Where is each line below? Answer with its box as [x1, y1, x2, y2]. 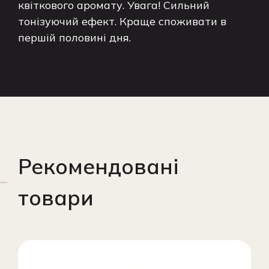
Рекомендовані [18, 153, 178, 180]
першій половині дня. [18, 31, 131, 44]
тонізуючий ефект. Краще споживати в [18, 14, 226, 28]
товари [18, 184, 94, 211]
